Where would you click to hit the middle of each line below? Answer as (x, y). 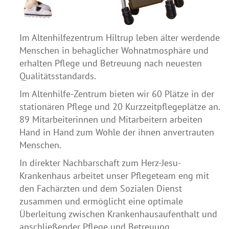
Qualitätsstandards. (58, 76)
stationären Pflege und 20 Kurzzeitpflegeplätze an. (120, 106)
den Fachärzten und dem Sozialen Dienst (101, 188)
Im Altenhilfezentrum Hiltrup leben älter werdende (120, 37)
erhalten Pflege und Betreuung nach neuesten (111, 63)
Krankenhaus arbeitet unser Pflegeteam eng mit (114, 175)
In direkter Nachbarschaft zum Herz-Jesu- (100, 163)
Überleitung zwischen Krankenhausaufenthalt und (118, 214)
